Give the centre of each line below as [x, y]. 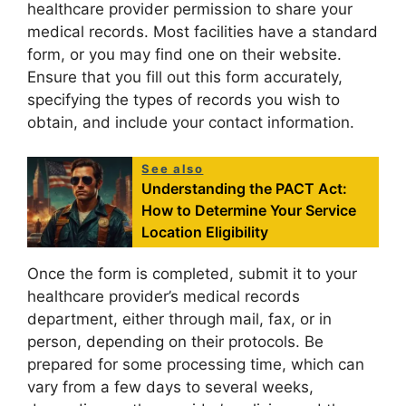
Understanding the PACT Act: [245, 189]
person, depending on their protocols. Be [175, 342]
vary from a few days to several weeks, [170, 387]
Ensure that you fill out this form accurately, [185, 77]
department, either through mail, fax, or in [179, 319]
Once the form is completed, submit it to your [192, 274]
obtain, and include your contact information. [191, 122]
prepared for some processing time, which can [196, 365]
